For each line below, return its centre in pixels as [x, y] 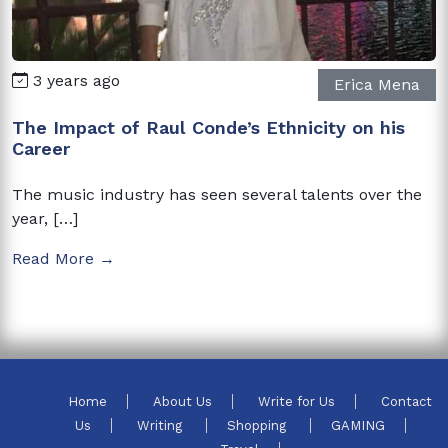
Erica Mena [377, 84]
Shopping [258, 425]
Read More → [63, 258]
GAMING [357, 425]
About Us [182, 401]
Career [41, 148]
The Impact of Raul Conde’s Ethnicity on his [208, 127]
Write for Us [296, 401]
